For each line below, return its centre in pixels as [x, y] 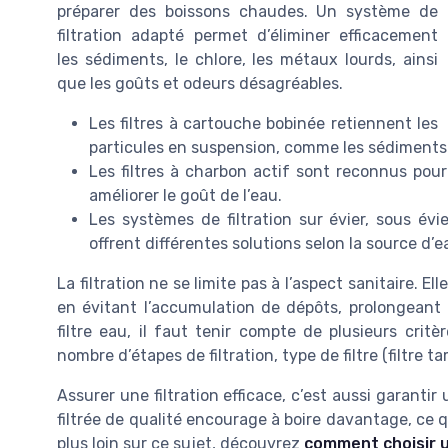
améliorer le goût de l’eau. [185, 195]
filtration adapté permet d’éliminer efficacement [247, 35]
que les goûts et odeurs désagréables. [200, 83]
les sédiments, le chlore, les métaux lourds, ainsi [247, 59]
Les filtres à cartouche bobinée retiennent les [263, 123]
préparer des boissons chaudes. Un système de [247, 11]
